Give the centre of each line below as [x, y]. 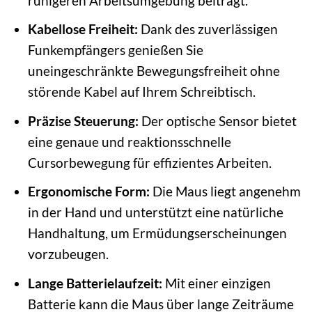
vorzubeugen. [68, 254]
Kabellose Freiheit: [83, 29]
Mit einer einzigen [216, 283]
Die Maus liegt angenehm [225, 192]
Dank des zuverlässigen [208, 29]
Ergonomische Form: [88, 192]
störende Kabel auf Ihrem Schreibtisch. [141, 92]
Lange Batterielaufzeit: [95, 283]
